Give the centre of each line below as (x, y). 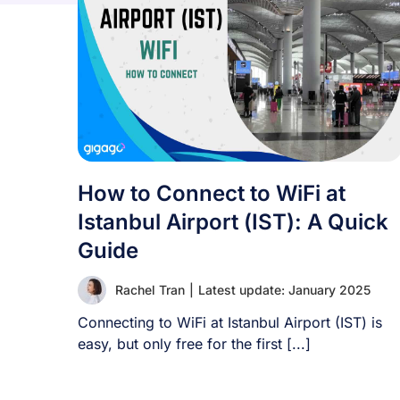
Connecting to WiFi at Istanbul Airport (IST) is (230, 322)
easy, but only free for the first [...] (194, 344)
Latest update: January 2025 (284, 290)
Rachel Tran (150, 290)
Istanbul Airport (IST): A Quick (233, 222)
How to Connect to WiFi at (212, 193)
